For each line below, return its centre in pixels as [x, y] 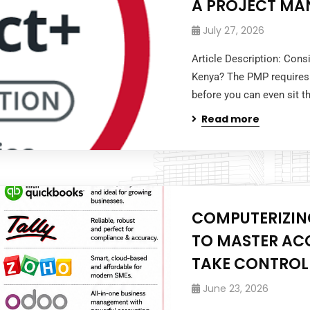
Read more [231, 119]
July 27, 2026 [234, 30]
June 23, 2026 [236, 289]
